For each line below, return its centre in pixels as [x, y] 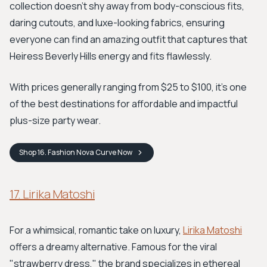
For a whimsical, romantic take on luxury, [96, 230]
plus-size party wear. [55, 120]
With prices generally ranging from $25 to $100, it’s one [128, 87]
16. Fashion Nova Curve [77, 152]
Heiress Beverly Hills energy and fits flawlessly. [111, 56]
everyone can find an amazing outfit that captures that [128, 39]
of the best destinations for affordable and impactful [124, 104]
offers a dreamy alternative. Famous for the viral [113, 247]
